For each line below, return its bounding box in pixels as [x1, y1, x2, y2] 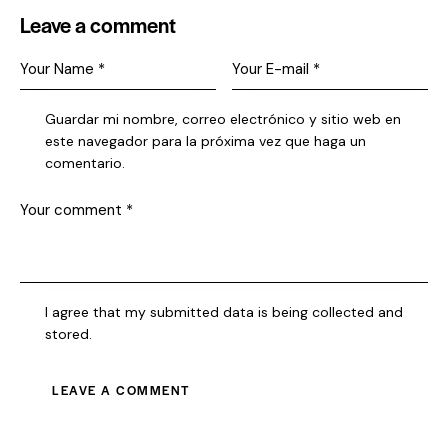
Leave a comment [20, 10, 176, 40]
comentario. [45, 154, 126, 173]
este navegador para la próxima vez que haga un [45, 132, 367, 151]
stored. [45, 324, 93, 343]
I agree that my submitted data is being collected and [45, 302, 404, 321]
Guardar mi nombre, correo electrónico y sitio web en [45, 110, 402, 129]
